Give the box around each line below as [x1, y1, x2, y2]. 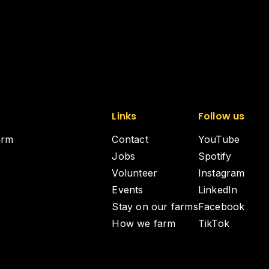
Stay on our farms [112, 201, 198, 213]
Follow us [198, 109, 245, 123]
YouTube [198, 133, 240, 145]
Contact [112, 133, 148, 145]
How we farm [112, 217, 176, 229]
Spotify [198, 150, 232, 162]
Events [112, 184, 144, 196]
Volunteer [112, 167, 158, 179]
